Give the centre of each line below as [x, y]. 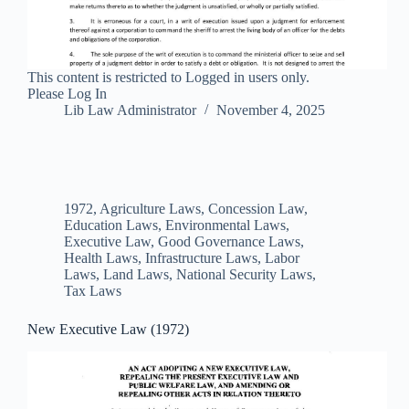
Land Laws [136, 275]
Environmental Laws [225, 225]
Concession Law [256, 209]
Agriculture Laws [150, 209]
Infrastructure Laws [201, 258]
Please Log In [67, 94]
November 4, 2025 [271, 110]
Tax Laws [93, 291]
